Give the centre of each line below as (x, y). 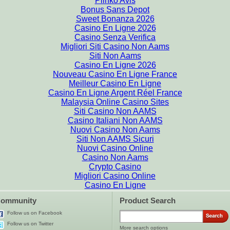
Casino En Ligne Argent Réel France (115, 93)
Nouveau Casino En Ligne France (115, 74)
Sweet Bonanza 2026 (115, 19)
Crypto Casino (115, 167)
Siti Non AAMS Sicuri (115, 139)
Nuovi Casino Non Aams (115, 130)
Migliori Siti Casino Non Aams (115, 46)
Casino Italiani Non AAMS (115, 120)
